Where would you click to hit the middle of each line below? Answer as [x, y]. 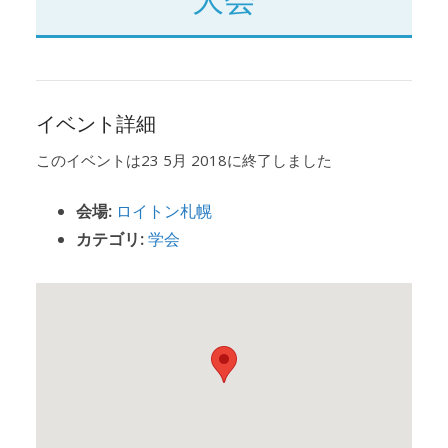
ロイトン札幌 [164, 210]
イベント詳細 [96, 124]
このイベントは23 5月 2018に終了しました [184, 160]
